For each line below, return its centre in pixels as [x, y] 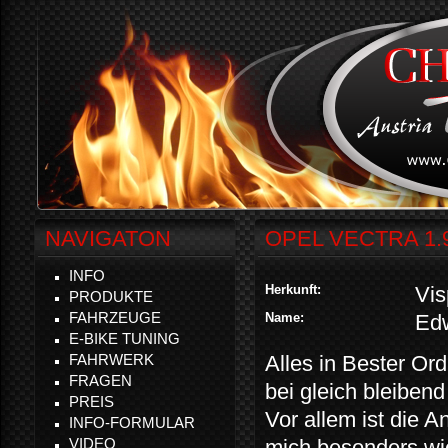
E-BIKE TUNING [124, 338]
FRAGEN [100, 380]
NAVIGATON [108, 238]
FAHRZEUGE [115, 317]
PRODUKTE [111, 296]
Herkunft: [295, 289]
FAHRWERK [111, 359]
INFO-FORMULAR [132, 422]
